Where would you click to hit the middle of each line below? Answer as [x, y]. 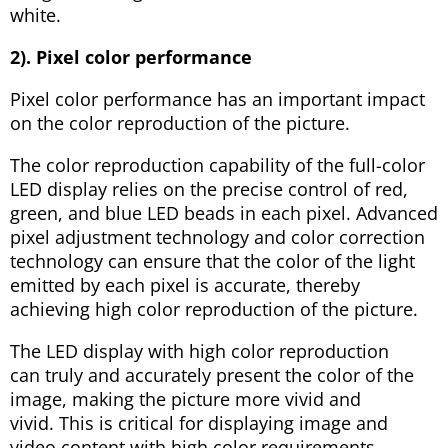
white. [35, 14]
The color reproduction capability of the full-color [217, 164]
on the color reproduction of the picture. [180, 122]
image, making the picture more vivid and [185, 398]
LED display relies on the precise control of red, [209, 188]
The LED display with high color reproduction [199, 350]
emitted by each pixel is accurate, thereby [185, 284]
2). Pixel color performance [131, 56]
